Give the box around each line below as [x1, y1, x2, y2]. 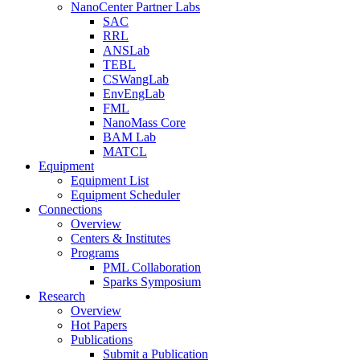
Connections [39, 202, 102, 216]
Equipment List [71, 174, 149, 187]
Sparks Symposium [103, 275, 201, 288]
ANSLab [103, 43, 149, 57]
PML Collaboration [103, 260, 201, 274]
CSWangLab [103, 72, 169, 86]
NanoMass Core [103, 116, 186, 129]
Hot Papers [71, 318, 127, 332]
